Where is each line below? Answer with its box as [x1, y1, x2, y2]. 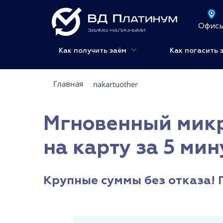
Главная [53, 79, 83, 89]
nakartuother [93, 79, 138, 90]
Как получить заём [59, 46, 128, 55]
